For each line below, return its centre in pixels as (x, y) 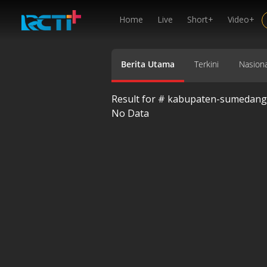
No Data (130, 113)
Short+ (200, 19)
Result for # (139, 99)
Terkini (207, 64)
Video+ (241, 19)
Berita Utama (148, 64)
